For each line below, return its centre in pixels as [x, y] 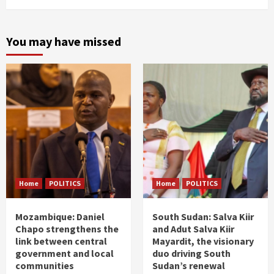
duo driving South [191, 253]
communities [45, 265]
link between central [61, 241]
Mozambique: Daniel [60, 217]
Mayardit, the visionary [203, 241]
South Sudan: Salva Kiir [203, 217]
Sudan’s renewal [189, 265]
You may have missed [64, 41]
